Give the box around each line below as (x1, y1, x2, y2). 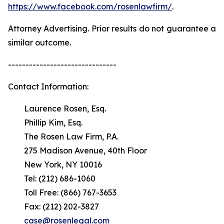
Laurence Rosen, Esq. (8, 103, 106, 113)
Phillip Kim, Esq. (8, 117, 82, 127)
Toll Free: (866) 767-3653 (8, 187, 116, 197)
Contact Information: (8, 81, 88, 91)
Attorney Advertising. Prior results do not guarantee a (8, 23, 216, 33)
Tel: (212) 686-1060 (8, 173, 95, 183)
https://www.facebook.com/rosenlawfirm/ (8, 1, 172, 11)
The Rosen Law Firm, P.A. (8, 131, 118, 141)
